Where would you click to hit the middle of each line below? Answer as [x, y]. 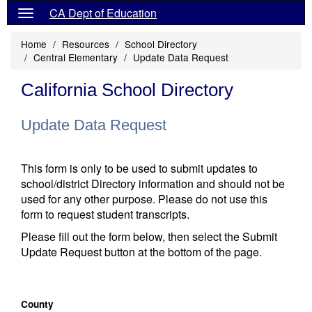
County [37, 304]
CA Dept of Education [103, 13]
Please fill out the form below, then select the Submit [149, 236]
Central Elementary [76, 57]
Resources [86, 44]
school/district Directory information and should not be [153, 184]
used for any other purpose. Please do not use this [144, 199]
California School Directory [127, 90]
